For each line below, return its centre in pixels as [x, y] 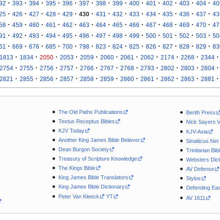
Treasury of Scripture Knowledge [97, 159]
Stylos [194, 178]
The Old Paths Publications [90, 112]
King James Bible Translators [93, 178]
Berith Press [201, 113]
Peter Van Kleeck [79, 196]
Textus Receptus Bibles [86, 121]
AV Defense [200, 169]
